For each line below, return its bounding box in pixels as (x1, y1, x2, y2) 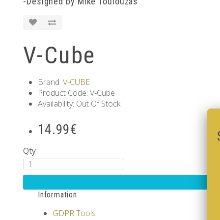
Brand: (38, 77, 63, 87)
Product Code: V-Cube (38, 87, 115, 98)
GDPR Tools (53, 208, 96, 219)
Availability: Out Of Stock (38, 98, 120, 109)
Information (38, 190, 77, 199)
